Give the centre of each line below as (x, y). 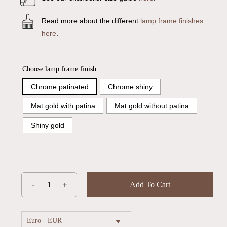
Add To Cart (150, 185)
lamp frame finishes (172, 21)
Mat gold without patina (152, 106)
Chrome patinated (60, 87)
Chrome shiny (130, 87)
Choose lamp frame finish (59, 69)
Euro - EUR (44, 221)
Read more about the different (91, 21)
